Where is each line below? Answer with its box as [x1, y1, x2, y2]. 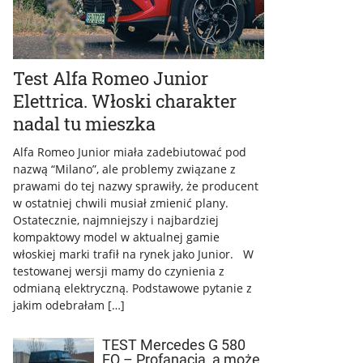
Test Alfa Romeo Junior [13, 66, 208, 90]
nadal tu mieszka [13, 112, 156, 135]
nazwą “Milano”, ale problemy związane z [13, 161, 236, 177]
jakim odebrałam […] [13, 297, 125, 313]
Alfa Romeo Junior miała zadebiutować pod [13, 144, 246, 160]
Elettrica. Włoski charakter [13, 89, 237, 113]
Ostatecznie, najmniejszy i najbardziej [13, 212, 219, 228]
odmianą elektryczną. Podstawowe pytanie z [13, 280, 252, 296]
